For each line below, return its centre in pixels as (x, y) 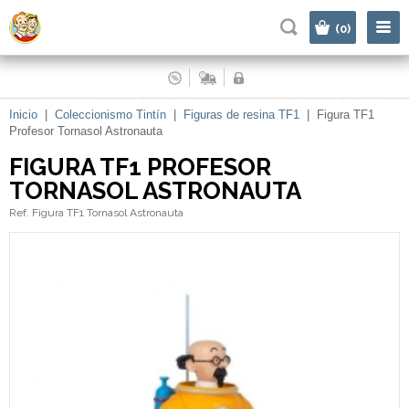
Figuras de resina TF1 (241, 115)
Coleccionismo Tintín (110, 115)
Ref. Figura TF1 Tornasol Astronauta (96, 213)
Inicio (23, 115)
